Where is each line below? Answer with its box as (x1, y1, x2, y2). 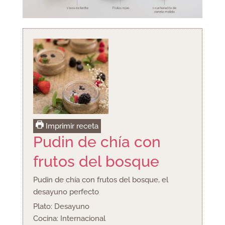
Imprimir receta (43, 122, 98, 131)
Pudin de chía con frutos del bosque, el (33, 175, 168, 185)
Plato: (33, 202, 54, 211)
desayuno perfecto (33, 187, 99, 197)
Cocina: (33, 214, 60, 223)
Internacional (60, 214, 105, 223)
